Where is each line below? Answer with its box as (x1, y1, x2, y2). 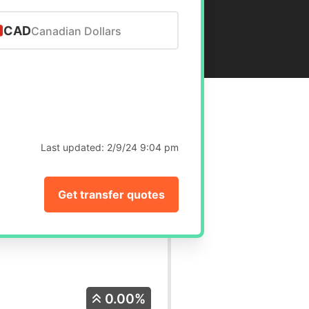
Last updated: (41, 141, 108, 154)
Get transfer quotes (58, 188, 166, 202)
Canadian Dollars (30, 24, 121, 39)
